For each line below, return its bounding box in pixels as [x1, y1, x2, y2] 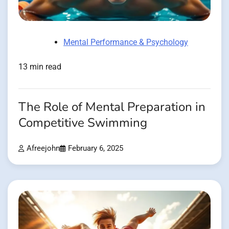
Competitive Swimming [18, 114, 147, 132]
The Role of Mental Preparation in [18, 99, 205, 116]
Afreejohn [27, 144, 60, 153]
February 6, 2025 [68, 144, 123, 153]
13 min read [18, 62, 61, 72]
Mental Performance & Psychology [63, 37, 188, 48]
